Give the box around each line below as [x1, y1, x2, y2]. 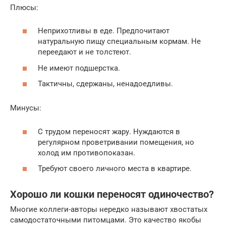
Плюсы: [10, 3, 38, 12]
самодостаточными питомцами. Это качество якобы [10, 215, 201, 225]
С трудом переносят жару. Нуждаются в [38, 127, 180, 136]
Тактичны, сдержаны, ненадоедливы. [38, 79, 173, 89]
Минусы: [10, 103, 41, 113]
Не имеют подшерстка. [38, 63, 120, 73]
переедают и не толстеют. [38, 47, 131, 57]
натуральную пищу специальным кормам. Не [38, 37, 201, 46]
